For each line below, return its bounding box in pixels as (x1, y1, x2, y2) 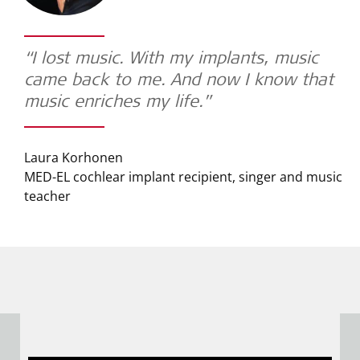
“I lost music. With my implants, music (24, 51, 318, 68)
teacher (24, 187, 71, 205)
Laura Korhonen (24, 149, 123, 166)
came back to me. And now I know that (24, 73, 333, 90)
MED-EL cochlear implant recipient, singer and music (24, 168, 342, 186)
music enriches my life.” (24, 95, 211, 112)
